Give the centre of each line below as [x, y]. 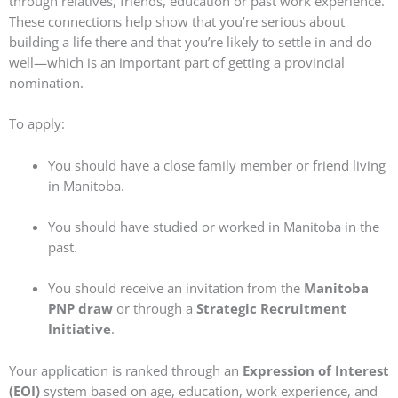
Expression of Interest [316, 370]
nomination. [46, 82]
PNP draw [80, 309]
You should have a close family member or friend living [216, 165]
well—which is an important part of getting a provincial [177, 62]
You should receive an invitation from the [175, 288]
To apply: [37, 124]
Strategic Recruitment [271, 309]
